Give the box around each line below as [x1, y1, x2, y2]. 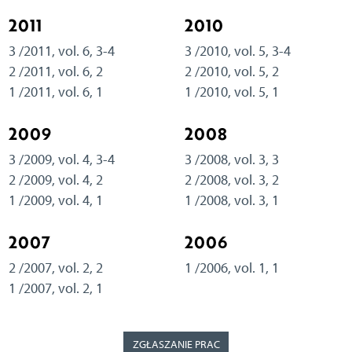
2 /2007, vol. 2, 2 [8, 258, 103, 276]
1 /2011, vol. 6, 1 [8, 82, 103, 100]
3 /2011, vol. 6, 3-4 [8, 42, 115, 59]
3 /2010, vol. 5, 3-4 [184, 42, 291, 59]
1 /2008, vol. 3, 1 [184, 191, 279, 208]
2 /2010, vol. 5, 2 [184, 62, 279, 79]
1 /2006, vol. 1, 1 [184, 258, 279, 276]
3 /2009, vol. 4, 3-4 [8, 150, 115, 167]
